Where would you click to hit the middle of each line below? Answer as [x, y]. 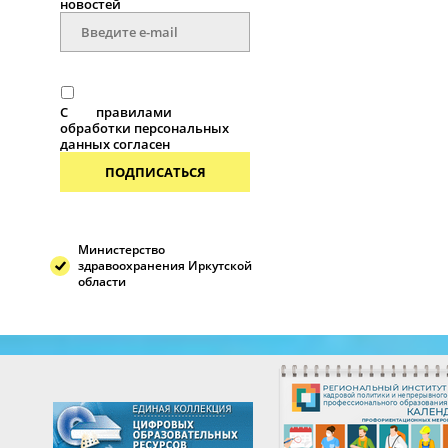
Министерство [121, 250]
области [102, 282]
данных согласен [115, 144]
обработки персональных [144, 128]
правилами [134, 112]
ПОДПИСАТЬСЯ [155, 172]
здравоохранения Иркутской [165, 266]
